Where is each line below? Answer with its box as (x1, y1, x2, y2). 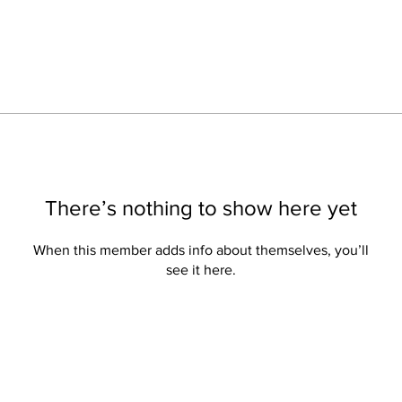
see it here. (166, 261, 236, 277)
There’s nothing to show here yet (45, 195, 357, 220)
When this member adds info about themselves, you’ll (33, 241, 369, 258)
